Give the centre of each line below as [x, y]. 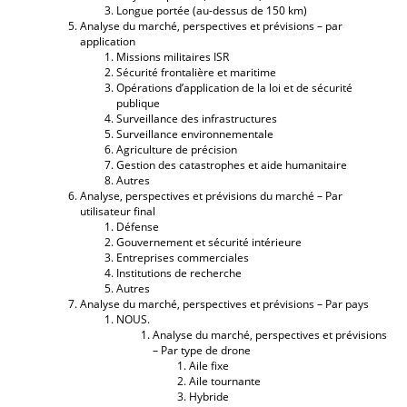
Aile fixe [209, 365]
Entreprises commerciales [183, 257]
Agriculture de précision [177, 149]
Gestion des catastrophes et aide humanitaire [232, 164]
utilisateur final [118, 211]
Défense [138, 226]
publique [138, 103]
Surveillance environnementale [195, 134]
